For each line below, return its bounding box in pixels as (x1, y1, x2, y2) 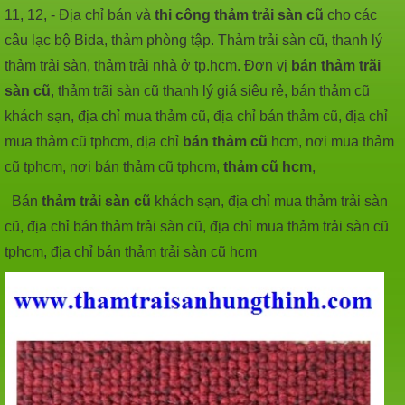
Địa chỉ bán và (59, 6, 155, 23)
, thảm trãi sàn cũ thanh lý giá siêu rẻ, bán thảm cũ (51, 82, 370, 99)
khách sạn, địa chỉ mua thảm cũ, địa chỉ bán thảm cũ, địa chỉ (5, 108, 388, 124)
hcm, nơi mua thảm (268, 133, 394, 149)
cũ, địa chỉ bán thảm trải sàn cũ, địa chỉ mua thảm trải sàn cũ (5, 218, 389, 234)
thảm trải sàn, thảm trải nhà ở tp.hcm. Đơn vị (5, 57, 291, 73)
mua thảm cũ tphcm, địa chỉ (5, 133, 179, 149)
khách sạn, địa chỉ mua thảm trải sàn (151, 193, 388, 209)
